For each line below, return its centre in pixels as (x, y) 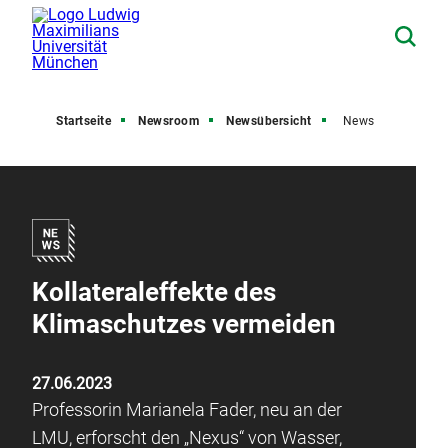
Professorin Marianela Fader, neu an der (187, 409)
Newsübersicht (269, 121)
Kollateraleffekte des (154, 292)
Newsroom (169, 121)
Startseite (84, 121)
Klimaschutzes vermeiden (184, 324)
